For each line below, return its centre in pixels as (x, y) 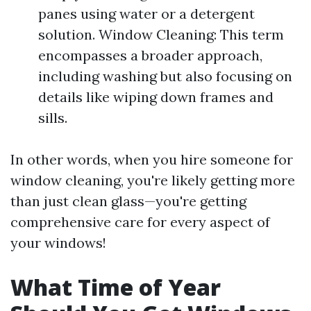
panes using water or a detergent (146, 14)
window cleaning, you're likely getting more (153, 180)
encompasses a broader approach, (150, 55)
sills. (53, 118)
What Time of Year (116, 287)
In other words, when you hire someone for (152, 159)
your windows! (58, 243)
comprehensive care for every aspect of (140, 222)
